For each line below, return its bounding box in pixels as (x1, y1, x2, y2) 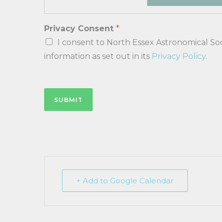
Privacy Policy (152, 52, 206, 61)
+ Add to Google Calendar (76, 176, 173, 185)
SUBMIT (54, 96, 83, 104)
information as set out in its (44, 52, 152, 61)
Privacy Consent (44, 24, 116, 33)
